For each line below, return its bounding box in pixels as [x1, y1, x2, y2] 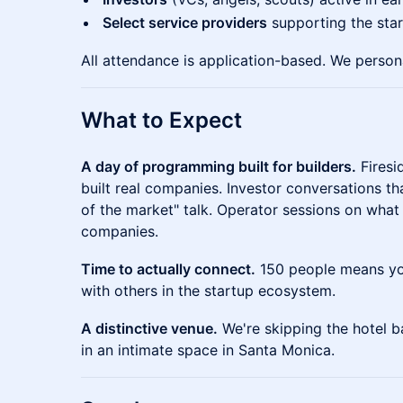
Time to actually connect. [81, 260, 255, 278]
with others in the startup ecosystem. [81, 282, 336, 300]
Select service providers [103, 13, 267, 31]
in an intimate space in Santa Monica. [81, 341, 335, 359]
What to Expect [81, 107, 242, 133]
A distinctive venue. [81, 319, 218, 337]
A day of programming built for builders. [81, 157, 356, 175]
